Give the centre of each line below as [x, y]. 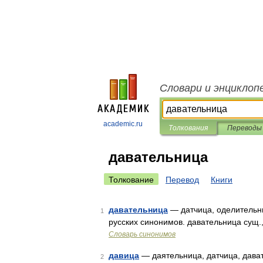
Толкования [188, 128]
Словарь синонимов [142, 234]
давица [124, 255]
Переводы [244, 128]
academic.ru [123, 124]
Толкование [131, 180]
